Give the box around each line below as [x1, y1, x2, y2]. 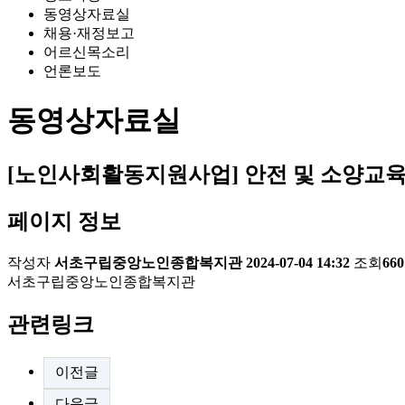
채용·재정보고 [43, 25, 135, 42]
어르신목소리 [43, 44, 130, 61]
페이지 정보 [7, 210, 121, 234]
